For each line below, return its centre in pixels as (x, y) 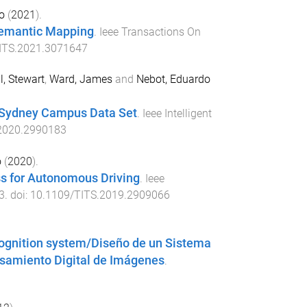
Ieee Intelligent (177, 114)
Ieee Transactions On (150, 32)
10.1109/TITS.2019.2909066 (100, 195)
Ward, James (81, 79)
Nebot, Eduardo (173, 79)
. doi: (17, 195)
